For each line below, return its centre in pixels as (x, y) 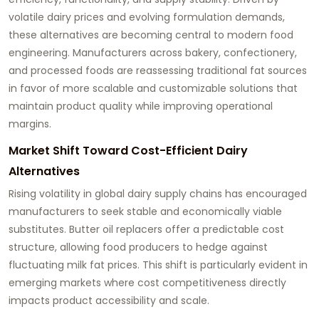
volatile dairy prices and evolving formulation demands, (147, 17)
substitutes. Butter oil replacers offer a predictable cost (146, 230)
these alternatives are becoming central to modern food (151, 35)
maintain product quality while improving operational (141, 106)
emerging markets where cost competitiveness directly (147, 283)
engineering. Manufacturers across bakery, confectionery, (153, 53)
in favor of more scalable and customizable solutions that (153, 89)
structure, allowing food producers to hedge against (138, 247)
